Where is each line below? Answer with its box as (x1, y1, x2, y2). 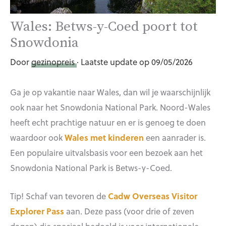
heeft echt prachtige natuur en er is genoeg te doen (10, 116, 206, 129)
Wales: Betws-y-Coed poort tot (10, 18, 198, 36)
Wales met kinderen (65, 131, 144, 144)
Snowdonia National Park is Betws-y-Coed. (10, 161, 172, 174)
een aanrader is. (144, 131, 206, 144)
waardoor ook (10, 131, 65, 144)
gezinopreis (31, 55, 77, 68)
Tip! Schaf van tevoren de (10, 190, 108, 202)
